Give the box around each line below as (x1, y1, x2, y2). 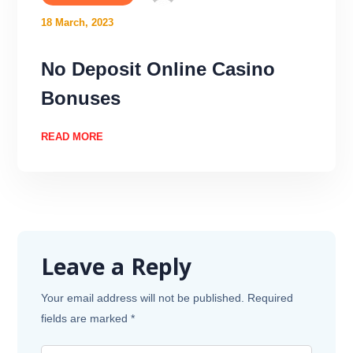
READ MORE (41, 130, 104, 143)
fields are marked (41, 311, 132, 325)
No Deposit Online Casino (41, 58, 276, 80)
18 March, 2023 (41, 16, 114, 28)
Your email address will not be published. (41, 291, 245, 304)
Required (247, 291, 294, 304)
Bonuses (41, 87, 121, 109)
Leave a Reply (41, 251, 192, 289)
